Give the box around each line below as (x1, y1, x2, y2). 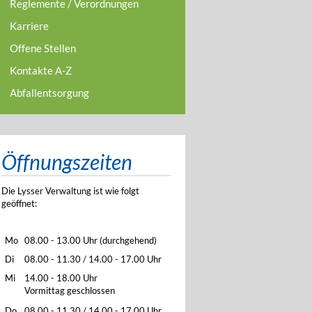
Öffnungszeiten (1, 149, 133, 174)
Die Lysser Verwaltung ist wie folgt (1, 185, 140, 196)
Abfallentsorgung (10, 86, 90, 99)
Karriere (10, 19, 49, 32)
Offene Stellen (10, 42, 77, 54)
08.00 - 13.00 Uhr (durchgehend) (24, 235, 157, 246)
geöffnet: (1, 198, 38, 209)
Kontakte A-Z (10, 64, 72, 77)
